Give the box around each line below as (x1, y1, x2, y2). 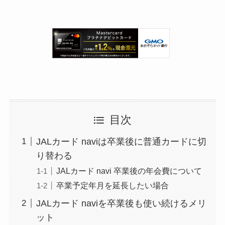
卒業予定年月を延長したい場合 (56, 180, 169, 190)
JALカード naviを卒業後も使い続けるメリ (36, 198, 206, 208)
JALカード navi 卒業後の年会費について (56, 166, 202, 175)
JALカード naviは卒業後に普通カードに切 (36, 136, 206, 147)
